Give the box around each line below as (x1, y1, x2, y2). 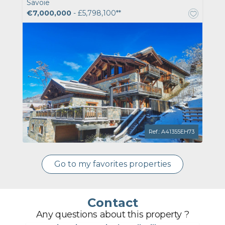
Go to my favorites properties (54, 159, 171, 169)
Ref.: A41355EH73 (149, 128, 194, 135)
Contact (87, 195, 138, 210)
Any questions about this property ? (36, 208, 189, 220)
